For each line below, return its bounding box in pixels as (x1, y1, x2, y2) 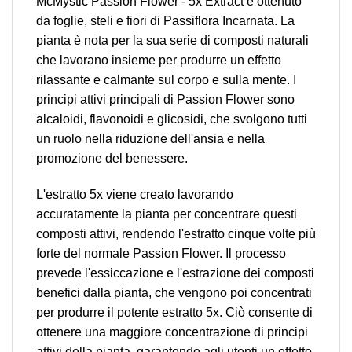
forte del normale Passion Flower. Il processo (36, 247, 286, 261)
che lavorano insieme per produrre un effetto (36, 53, 281, 68)
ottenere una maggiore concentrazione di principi (36, 325, 308, 339)
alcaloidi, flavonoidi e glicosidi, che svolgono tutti (36, 112, 307, 126)
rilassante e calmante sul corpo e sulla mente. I (36, 73, 296, 87)
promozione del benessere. (36, 152, 188, 166)
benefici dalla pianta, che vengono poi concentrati (36, 286, 312, 300)
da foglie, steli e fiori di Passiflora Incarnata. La (36, 14, 295, 28)
